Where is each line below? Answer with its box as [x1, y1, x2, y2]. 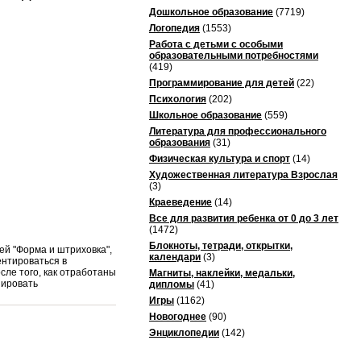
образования [149, 137, 210, 148]
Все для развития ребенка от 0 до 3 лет [149, 213, 338, 224]
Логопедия [149, 23, 200, 34]
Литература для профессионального [149, 126, 326, 137]
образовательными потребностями [149, 50, 318, 61]
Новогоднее [149, 311, 206, 322]
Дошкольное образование [149, 6, 273, 18]
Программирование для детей [149, 77, 294, 89]
